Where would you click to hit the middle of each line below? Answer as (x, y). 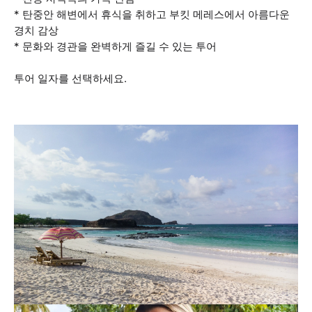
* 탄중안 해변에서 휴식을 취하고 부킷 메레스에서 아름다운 (152, 14)
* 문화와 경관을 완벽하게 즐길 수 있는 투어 (115, 46)
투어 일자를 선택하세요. (70, 78)
